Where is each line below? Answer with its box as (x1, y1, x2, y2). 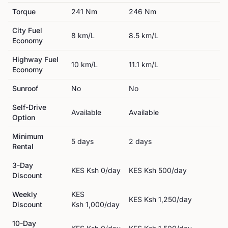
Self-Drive (12, 103, 46, 111)
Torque (12, 7, 36, 16)
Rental (12, 142, 34, 151)
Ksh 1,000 (71, 200, 104, 209)
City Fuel (12, 26, 42, 35)
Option (12, 113, 35, 122)
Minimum (12, 132, 43, 140)
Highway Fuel (12, 55, 59, 64)
